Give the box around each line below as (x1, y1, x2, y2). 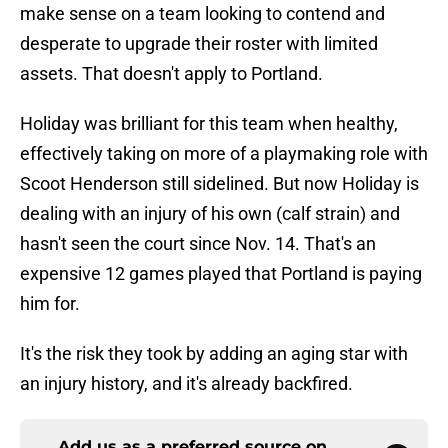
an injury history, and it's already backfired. (20, 373, 353, 395)
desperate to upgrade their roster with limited (20, 33, 378, 55)
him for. (20, 293, 80, 315)
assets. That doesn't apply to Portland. (20, 63, 323, 85)
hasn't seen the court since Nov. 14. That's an (20, 233, 376, 255)
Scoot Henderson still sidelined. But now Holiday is (20, 173, 419, 195)
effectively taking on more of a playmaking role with (20, 143, 428, 165)
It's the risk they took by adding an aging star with (20, 343, 408, 365)
